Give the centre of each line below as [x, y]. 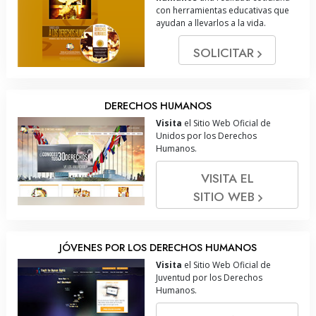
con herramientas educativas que [223, 10]
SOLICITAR [225, 53]
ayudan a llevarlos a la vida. [211, 23]
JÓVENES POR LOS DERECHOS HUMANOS [158, 247]
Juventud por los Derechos [209, 277]
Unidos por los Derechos [206, 135]
